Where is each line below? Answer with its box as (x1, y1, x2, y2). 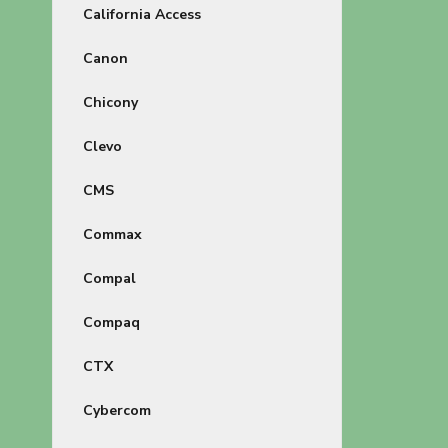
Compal (83, 269, 136, 288)
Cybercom (83, 401, 151, 420)
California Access (83, 5, 201, 24)
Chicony (83, 93, 138, 112)
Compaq (83, 313, 140, 332)
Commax (83, 225, 142, 244)
